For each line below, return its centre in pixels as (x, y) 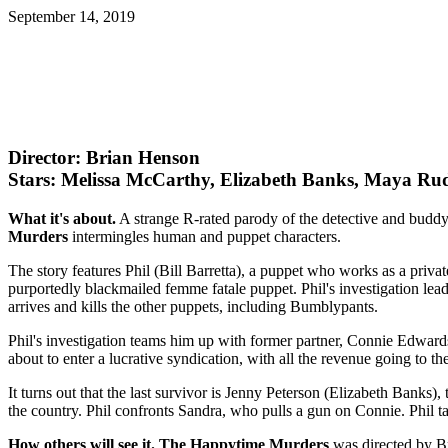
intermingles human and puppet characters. (204, 236)
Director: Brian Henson (104, 157)
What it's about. (62, 218)
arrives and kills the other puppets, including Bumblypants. (193, 306)
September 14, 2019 (71, 16)
